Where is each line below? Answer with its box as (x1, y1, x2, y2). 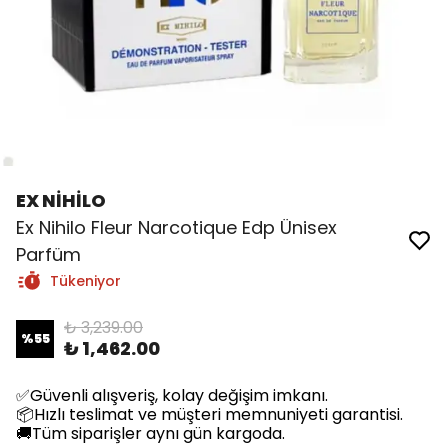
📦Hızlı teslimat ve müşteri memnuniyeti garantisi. (16, 403, 403, 426)
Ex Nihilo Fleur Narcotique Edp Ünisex (16, 215, 337, 240)
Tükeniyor (50, 271, 121, 291)
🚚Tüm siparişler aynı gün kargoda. (16, 422, 285, 445)
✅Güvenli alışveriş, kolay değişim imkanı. (16, 384, 328, 407)
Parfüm (16, 242, 81, 267)
